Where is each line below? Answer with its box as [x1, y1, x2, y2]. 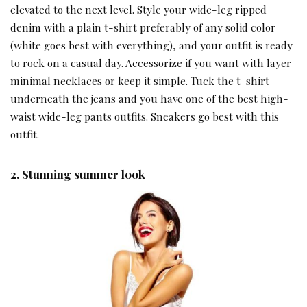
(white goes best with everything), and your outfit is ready [10, 38, 293, 53]
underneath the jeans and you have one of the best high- [10, 91, 288, 106]
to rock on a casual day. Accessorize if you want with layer [10, 56, 291, 71]
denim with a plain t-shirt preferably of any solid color [10, 20, 275, 35]
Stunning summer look [22, 167, 145, 182]
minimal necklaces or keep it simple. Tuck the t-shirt [10, 73, 269, 88]
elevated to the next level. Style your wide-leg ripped [10, 2, 267, 17]
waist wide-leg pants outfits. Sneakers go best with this [10, 109, 279, 124]
